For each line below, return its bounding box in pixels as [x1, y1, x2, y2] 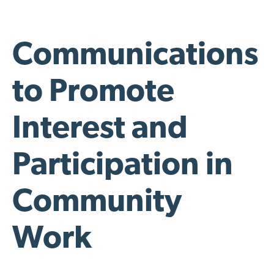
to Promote [12, 77, 174, 109]
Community [12, 187, 182, 220]
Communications [12, 40, 258, 73]
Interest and [12, 114, 188, 146]
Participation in [12, 150, 233, 183]
